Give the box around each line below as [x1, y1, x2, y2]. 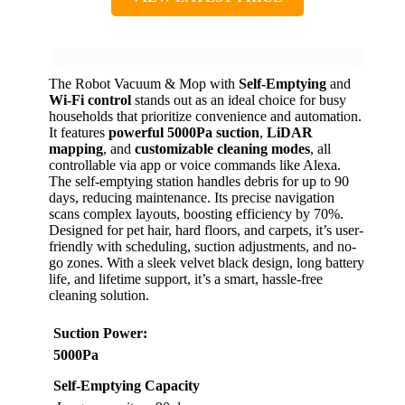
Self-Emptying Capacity [53, 378, 200, 394]
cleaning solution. [49, 287, 149, 304]
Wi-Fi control [49, 92, 131, 108]
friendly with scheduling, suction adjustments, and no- [49, 239, 356, 255]
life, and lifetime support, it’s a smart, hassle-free [49, 271, 323, 287]
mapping [49, 141, 103, 157]
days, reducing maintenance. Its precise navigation [49, 190, 334, 206]
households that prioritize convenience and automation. [49, 108, 362, 125]
